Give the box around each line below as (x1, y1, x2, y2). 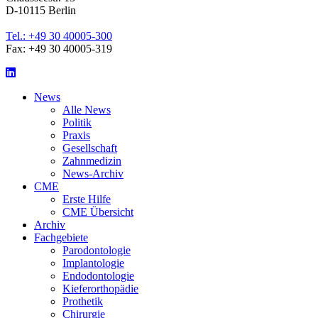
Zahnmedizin (62, 155, 121, 168)
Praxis (62, 129, 90, 142)
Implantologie (62, 257, 124, 270)
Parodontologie (62, 244, 131, 257)
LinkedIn (5, 79, 46, 92)
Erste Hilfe (62, 193, 111, 206)
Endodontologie (62, 270, 134, 283)
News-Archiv (62, 168, 124, 180)
